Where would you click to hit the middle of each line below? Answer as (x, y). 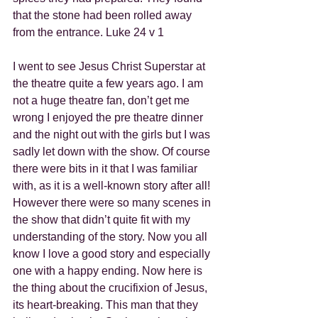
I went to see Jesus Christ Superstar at (110, 67)
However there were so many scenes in (113, 203)
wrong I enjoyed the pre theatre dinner (109, 118)
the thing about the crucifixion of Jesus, (111, 288)
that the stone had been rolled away (104, 16)
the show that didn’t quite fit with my (103, 220)
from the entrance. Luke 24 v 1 (88, 33)
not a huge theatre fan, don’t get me (103, 101)
